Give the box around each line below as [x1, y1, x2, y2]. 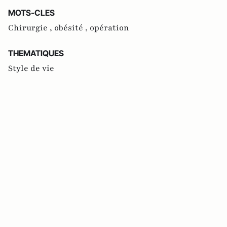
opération [90, 22, 129, 34]
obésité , [54, 22, 90, 34]
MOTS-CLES [8, 8, 55, 18]
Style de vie [8, 63, 54, 74]
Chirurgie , [8, 22, 54, 34]
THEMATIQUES [8, 48, 64, 59]
